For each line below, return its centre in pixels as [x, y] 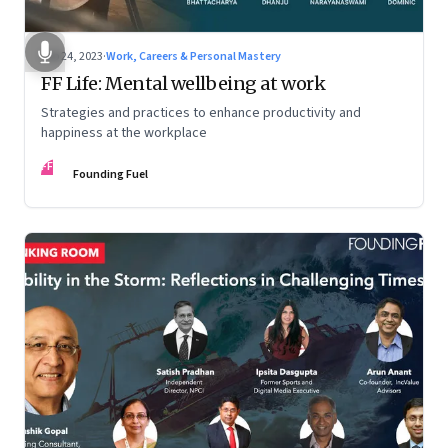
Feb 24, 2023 [72, 57]
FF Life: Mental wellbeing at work [183, 84]
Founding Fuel [110, 175]
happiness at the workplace [124, 133]
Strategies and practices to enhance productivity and [201, 113]
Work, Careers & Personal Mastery [193, 57]
